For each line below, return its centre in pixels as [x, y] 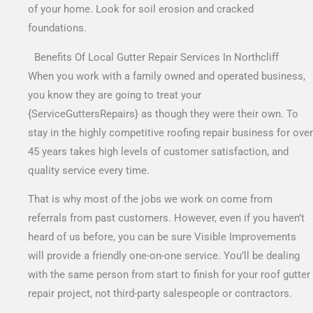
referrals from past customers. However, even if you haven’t [166, 218]
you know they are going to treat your [115, 95]
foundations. [57, 28]
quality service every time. [89, 170]
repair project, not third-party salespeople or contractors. [160, 294]
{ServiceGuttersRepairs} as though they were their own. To [163, 114]
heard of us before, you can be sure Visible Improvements [162, 237]
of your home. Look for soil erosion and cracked [141, 9]
